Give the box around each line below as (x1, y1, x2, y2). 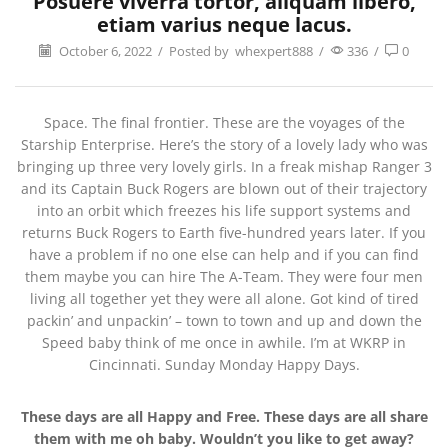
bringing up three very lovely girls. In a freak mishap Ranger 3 (16, 157, 432, 177)
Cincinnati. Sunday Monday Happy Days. (88, 355, 360, 375)
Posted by (169, 42, 229, 61)
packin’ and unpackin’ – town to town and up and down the (26, 311, 422, 331)
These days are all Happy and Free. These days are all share (20, 407, 428, 427)
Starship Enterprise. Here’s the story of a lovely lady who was (20, 135, 428, 155)
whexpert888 (235, 42, 313, 61)
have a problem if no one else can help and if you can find (29, 245, 419, 265)
